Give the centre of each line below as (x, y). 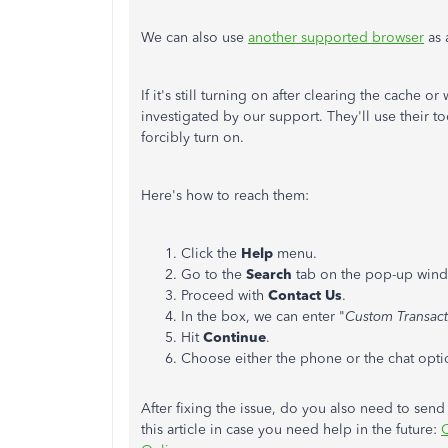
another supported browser (336, 37)
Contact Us (305, 295)
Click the (211, 253)
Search (271, 274)
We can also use (194, 37)
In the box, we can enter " (263, 316)
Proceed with (224, 295)
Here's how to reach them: (227, 195)
